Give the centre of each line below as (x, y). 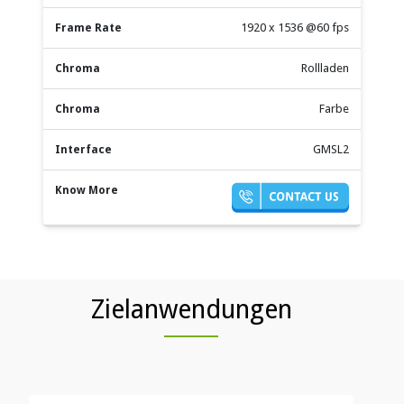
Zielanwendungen (191, 309)
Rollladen (325, 68)
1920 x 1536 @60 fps (295, 27)
